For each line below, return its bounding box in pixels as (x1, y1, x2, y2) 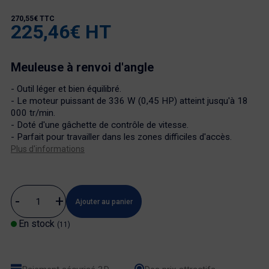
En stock (18, 218, 57, 230)
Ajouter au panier (74, 197, 133, 206)
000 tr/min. (10, 107, 55, 119)
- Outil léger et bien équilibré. (10, 83, 121, 95)
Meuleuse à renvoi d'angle (10, 59, 154, 74)
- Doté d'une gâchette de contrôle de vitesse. (10, 119, 189, 131)
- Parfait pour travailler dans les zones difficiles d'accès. (10, 131, 232, 143)
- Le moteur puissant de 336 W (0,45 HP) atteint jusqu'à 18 (10, 95, 248, 107)
